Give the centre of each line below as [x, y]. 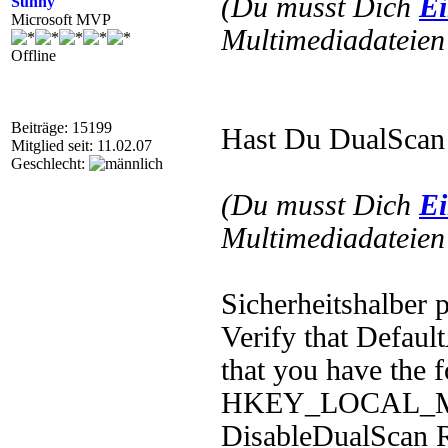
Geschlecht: [50, 163]
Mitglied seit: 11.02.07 [81, 145]
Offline [33, 55]
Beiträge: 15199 [61, 127]
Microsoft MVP [61, 19]
